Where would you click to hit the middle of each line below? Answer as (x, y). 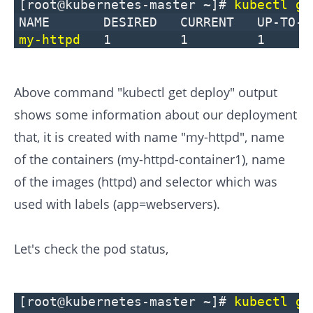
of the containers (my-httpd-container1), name (150, 159)
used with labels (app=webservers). (117, 204)
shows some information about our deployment (155, 114)
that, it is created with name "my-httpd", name (149, 137)
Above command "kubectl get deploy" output (146, 92)
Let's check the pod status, (91, 248)
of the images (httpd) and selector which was (146, 181)
